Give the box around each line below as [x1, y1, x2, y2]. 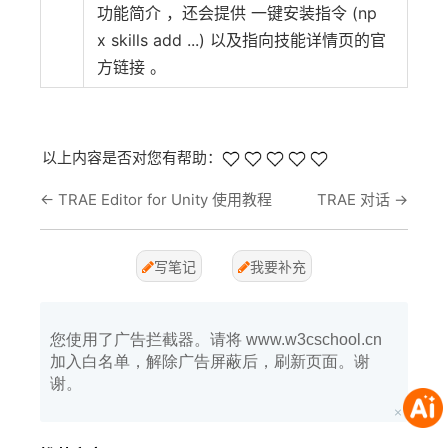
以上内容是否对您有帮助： [42, 148, 222, 167]
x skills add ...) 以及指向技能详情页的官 [97, 30, 386, 50]
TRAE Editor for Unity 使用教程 [58, 190, 272, 209]
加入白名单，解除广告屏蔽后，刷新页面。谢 [50, 353, 370, 370]
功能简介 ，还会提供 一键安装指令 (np [97, 3, 377, 23]
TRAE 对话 [317, 190, 390, 209]
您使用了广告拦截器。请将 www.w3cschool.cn [50, 331, 382, 348]
